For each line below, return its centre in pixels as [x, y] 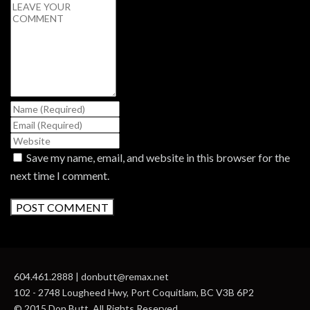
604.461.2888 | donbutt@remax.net [91, 277]
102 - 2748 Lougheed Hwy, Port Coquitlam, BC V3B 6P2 [134, 293]
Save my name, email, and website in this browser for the [158, 158]
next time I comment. [60, 176]
